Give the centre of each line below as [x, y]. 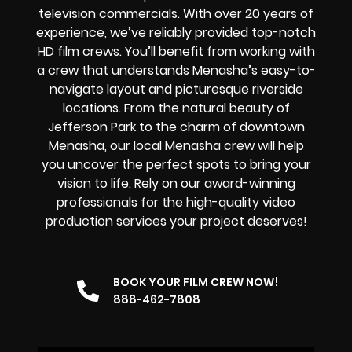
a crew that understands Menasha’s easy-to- [176, 70]
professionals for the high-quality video [176, 202]
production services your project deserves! [176, 221]
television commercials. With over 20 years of [176, 13]
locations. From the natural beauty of [176, 108]
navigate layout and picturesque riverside [176, 89]
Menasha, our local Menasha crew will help [176, 145]
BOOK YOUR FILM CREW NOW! [196, 282]
